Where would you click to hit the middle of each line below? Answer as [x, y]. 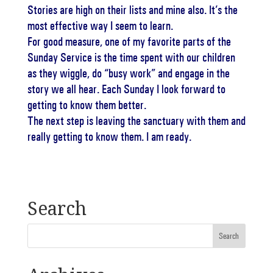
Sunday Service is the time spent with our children [131, 57]
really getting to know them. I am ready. [109, 136]
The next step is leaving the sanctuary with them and [136, 121]
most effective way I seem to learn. [100, 26]
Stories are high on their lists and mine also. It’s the [132, 10]
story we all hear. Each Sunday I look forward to [126, 89]
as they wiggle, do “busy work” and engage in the [128, 73]
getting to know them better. [87, 105]
